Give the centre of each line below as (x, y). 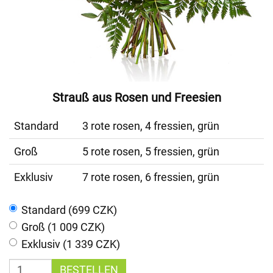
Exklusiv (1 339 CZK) (71, 244)
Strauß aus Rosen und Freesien (136, 97)
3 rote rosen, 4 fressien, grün (151, 126)
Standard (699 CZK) (69, 210)
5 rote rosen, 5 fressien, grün (151, 151)
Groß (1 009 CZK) (63, 227)
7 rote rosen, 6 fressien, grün (151, 177)
